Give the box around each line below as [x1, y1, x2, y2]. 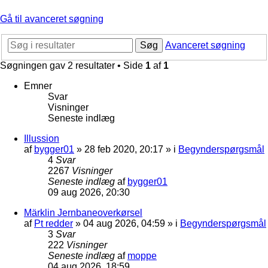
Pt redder [34, 218, 73, 229]
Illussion [24, 133, 59, 144]
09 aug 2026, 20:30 [48, 187, 130, 197]
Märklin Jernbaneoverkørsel [24, 207, 142, 218]
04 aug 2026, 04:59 [83, 218, 165, 229]
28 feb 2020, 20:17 [84, 144, 163, 154]
